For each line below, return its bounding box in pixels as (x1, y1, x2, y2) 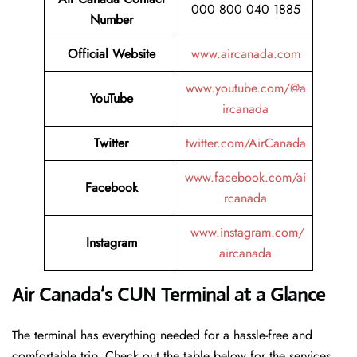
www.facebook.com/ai (185, 168, 306, 187)
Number (89, 10, 133, 29)
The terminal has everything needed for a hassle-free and (12, 326, 312, 345)
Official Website (67, 45, 155, 64)
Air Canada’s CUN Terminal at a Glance (12, 283, 325, 308)
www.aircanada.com (190, 45, 300, 64)
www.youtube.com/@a (185, 79, 306, 98)
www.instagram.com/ (190, 223, 304, 242)
